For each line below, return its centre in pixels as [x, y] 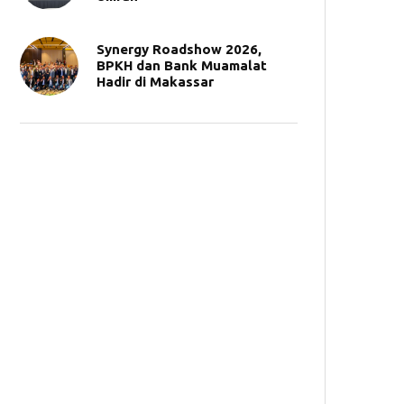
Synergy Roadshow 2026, [179, 49]
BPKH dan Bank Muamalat [182, 65]
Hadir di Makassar [155, 82]
